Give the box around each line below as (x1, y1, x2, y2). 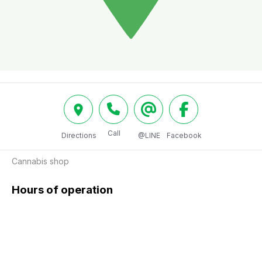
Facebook (167, 131, 202, 140)
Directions (61, 131, 96, 140)
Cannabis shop (12, 156, 69, 166)
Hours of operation (12, 182, 113, 196)
